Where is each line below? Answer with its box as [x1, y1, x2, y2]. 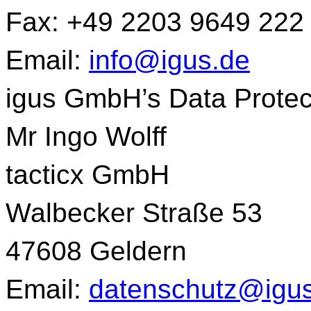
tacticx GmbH [6, 160, 169, 190]
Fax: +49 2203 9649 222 [6, 7, 304, 37]
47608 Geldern [6, 236, 187, 266]
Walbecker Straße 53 [6, 198, 262, 228]
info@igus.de [89, 45, 250, 75]
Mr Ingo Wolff [6, 121, 167, 151]
